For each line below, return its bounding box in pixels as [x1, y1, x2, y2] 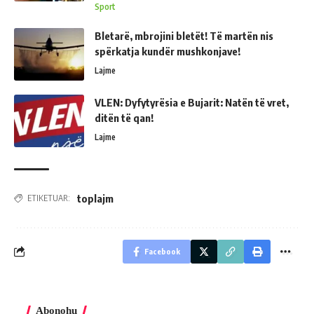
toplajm [77, 191, 114, 205]
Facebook [144, 246, 180, 256]
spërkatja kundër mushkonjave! [95, 44, 240, 57]
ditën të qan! [95, 111, 153, 124]
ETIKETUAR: [27, 192, 70, 203]
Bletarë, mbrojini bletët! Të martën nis [95, 29, 273, 42]
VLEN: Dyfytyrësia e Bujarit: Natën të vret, [95, 95, 289, 109]
